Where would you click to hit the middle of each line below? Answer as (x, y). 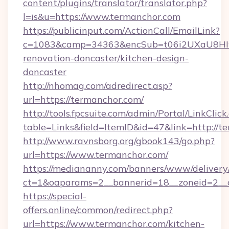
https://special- (55, 196)
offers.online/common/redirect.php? (98, 210)
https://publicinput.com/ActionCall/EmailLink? (121, 30)
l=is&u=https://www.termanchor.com (102, 17)
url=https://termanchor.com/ (83, 99)
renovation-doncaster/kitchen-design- (106, 58)
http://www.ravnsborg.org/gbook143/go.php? (119, 141)
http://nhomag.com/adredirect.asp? (98, 86)
